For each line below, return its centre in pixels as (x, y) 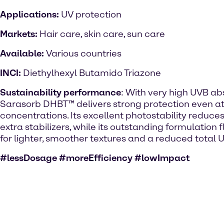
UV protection (91, 14)
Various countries (84, 53)
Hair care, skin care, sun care (102, 34)
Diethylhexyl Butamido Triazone (92, 73)
